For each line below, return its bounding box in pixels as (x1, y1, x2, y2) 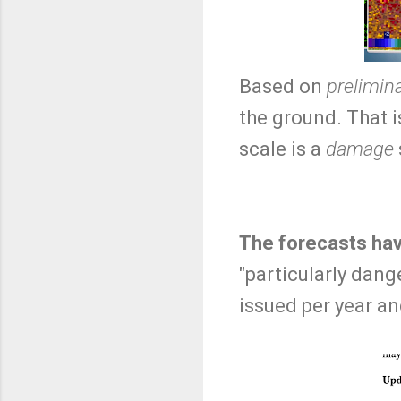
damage (326, 138, 394, 161)
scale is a (239, 138, 326, 161)
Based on (239, 75, 327, 98)
